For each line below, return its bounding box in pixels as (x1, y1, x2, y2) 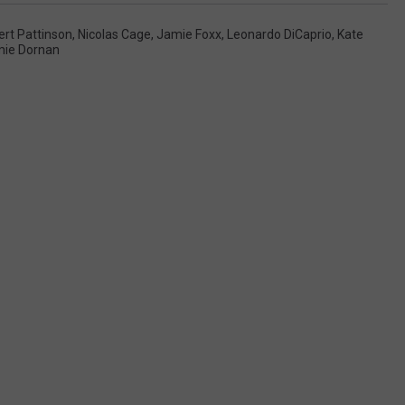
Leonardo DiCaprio (227, 26, 332, 42)
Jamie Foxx (156, 26, 221, 42)
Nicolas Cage (78, 26, 151, 42)
